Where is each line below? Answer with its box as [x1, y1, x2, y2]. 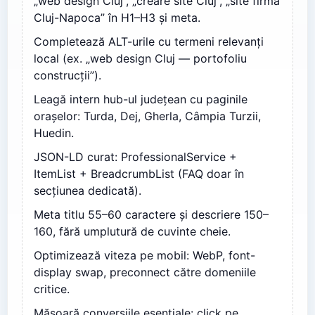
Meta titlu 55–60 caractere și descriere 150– [34, 207, 269, 222]
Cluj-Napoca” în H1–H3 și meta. [34, 11, 200, 25]
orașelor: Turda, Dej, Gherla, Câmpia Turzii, [34, 109, 261, 124]
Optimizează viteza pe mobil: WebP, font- [34, 248, 255, 263]
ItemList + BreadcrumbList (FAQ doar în [34, 167, 244, 181]
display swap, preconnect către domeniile [34, 265, 256, 280]
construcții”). [34, 68, 101, 83]
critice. [34, 282, 70, 297]
